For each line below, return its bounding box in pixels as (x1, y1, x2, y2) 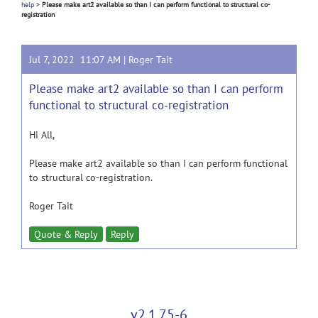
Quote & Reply (34, 228, 98, 241)
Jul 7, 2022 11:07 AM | (29, 53, 128, 66)
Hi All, (29, 128, 55, 141)
